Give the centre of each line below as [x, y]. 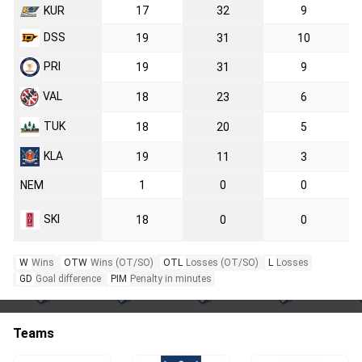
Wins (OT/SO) [122, 262]
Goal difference [68, 278]
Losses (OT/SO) [222, 262]
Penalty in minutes [171, 278]
